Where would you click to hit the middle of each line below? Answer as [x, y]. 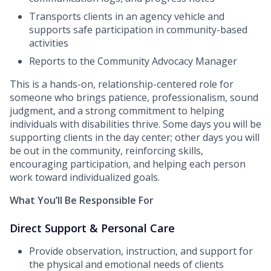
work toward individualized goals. [85, 178]
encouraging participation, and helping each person [128, 164]
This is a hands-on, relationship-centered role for [122, 84]
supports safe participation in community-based [138, 30]
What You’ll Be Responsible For [82, 201]
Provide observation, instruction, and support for [141, 251]
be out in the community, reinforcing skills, [106, 151]
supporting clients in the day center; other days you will [135, 138]
